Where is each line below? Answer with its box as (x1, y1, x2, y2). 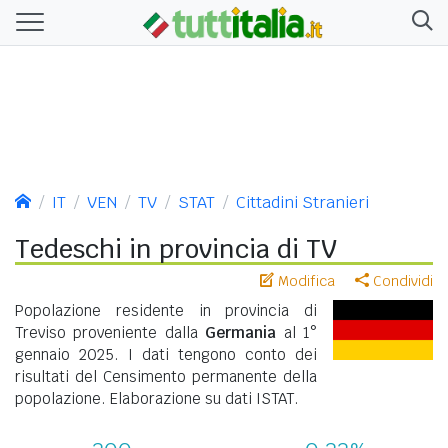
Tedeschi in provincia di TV (15, 232, 337, 265)
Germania (205, 322, 277, 342)
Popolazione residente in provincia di (15, 300, 317, 320)
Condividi (369, 271, 433, 290)
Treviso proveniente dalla (15, 322, 206, 342)
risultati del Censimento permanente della (15, 366, 317, 386)
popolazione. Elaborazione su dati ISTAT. (15, 388, 299, 408)
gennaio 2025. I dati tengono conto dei (15, 344, 317, 364)
